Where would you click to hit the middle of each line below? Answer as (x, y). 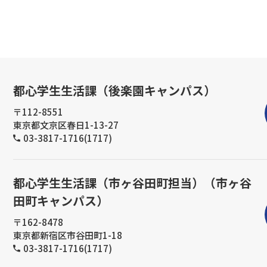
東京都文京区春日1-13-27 (66, 125)
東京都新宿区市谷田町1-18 (68, 235)
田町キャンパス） (61, 200)
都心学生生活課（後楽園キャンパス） (114, 90)
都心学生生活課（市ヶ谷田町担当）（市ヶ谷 (132, 182)
